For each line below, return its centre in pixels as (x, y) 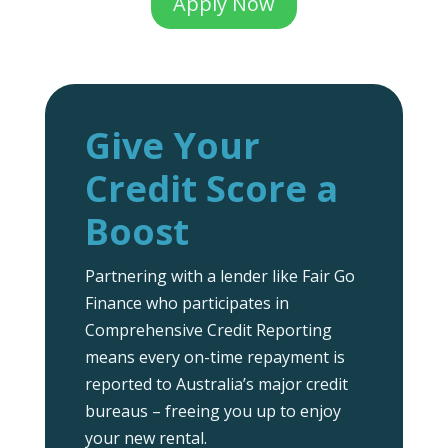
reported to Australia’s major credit (216, 383)
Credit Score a (211, 188)
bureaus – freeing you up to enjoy (212, 410)
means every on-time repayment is (214, 356)
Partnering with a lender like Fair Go (219, 275)
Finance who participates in (186, 302)
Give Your (172, 145)
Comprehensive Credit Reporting (208, 329)
